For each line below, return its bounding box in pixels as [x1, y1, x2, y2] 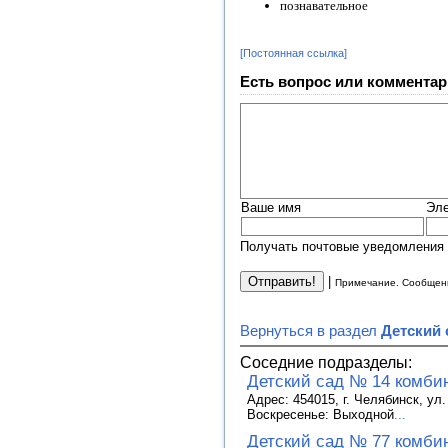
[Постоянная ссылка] [240, 47, 347, 60]
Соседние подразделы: [240, 353, 412, 371]
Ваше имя [241, 199, 301, 215]
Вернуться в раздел [240, 321, 381, 339]
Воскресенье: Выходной [247, 406, 394, 422]
